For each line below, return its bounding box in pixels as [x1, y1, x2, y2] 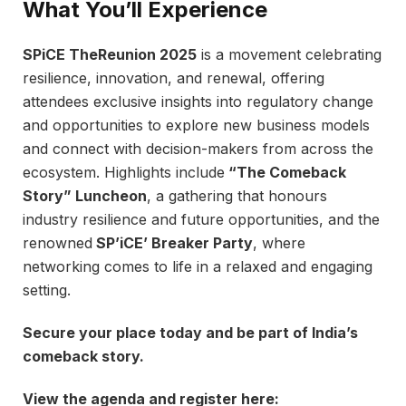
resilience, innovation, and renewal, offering [23, 69, 324, 88]
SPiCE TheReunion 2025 [23, 45, 197, 64]
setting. [23, 281, 71, 300]
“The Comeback [225, 163, 346, 182]
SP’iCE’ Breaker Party [92, 234, 253, 253]
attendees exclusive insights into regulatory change [23, 92, 373, 111]
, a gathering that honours [147, 187, 327, 206]
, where [253, 234, 305, 253]
